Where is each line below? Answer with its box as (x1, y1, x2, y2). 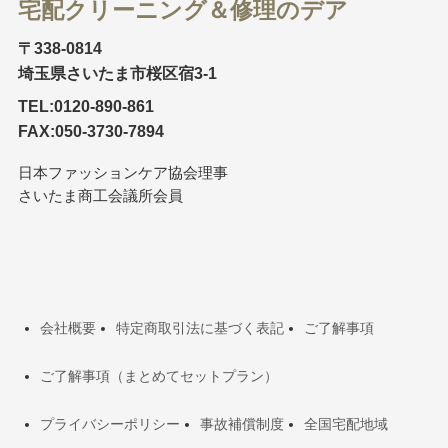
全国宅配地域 (304, 415, 389, 432)
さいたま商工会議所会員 (17, 187, 183, 204)
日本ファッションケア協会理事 (17, 164, 228, 181)
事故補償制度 (200, 415, 285, 432)
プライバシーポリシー (40, 415, 181, 432)
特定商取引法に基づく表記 (116, 320, 285, 337)
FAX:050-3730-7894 (17, 121, 164, 140)
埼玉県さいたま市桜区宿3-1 (17, 63, 217, 82)
